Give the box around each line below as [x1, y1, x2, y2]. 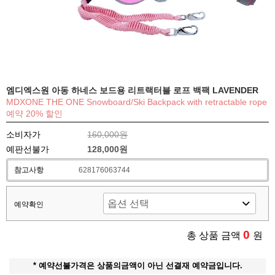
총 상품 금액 [187, 230, 243, 241]
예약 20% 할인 [6, 109, 63, 119]
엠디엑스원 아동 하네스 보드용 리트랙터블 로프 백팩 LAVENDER [6, 85, 258, 96]
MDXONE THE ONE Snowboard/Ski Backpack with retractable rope [6, 97, 267, 107]
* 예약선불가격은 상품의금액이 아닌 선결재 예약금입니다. [33, 261, 242, 271]
